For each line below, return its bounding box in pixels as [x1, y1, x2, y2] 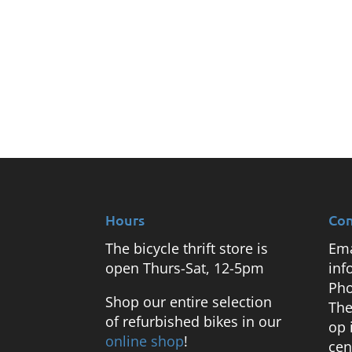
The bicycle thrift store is [105, 238, 269, 258]
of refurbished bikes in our [105, 311, 282, 331]
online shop [105, 331, 185, 350]
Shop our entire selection [105, 291, 273, 311]
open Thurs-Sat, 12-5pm [105, 258, 265, 277]
